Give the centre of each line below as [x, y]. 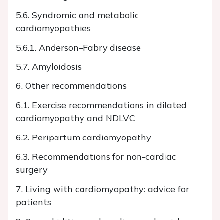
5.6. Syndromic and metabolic [77, 15]
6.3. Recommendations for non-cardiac [96, 157]
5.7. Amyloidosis [49, 67]
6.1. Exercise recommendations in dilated [101, 105]
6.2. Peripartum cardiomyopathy [83, 137]
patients [33, 202]
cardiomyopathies [53, 28]
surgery [32, 170]
